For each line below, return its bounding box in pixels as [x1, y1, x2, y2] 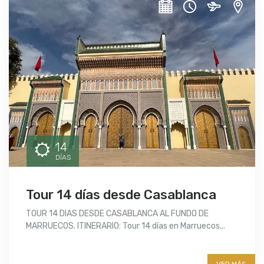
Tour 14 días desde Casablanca [26, 186, 216, 203]
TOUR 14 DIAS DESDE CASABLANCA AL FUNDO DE [26, 208, 209, 219]
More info [26, 242, 89, 259]
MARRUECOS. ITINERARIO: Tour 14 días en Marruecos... [26, 220, 225, 231]
